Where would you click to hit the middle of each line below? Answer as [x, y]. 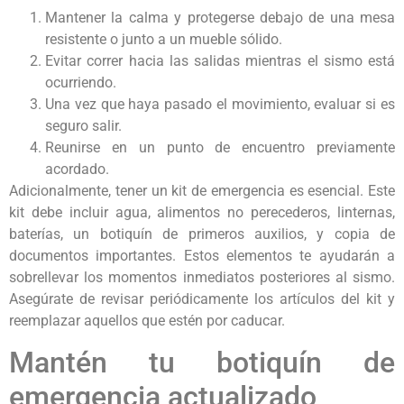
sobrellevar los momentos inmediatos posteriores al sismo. [202, 278]
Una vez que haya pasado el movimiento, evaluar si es [220, 105]
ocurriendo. [81, 83]
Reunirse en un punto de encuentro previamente [220, 148]
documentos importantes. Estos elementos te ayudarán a [202, 256]
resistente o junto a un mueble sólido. [164, 40]
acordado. [77, 170]
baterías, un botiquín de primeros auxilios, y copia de [202, 234]
